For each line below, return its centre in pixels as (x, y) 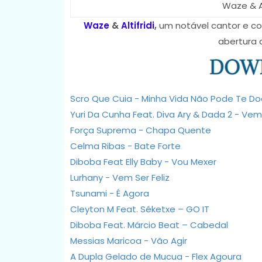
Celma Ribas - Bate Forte (125, 146)
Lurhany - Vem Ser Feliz (120, 177)
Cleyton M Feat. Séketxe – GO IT (139, 209)
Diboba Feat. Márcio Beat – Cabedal (149, 225)
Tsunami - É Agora (109, 193)
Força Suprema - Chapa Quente (140, 130)
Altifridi (137, 25)
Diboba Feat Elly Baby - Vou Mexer (143, 161)
